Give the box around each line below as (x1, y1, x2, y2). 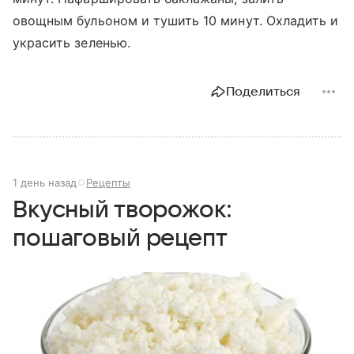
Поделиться (226, 84, 300, 99)
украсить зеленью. (13, 34, 130, 51)
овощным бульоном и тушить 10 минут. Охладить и (13, 12, 339, 28)
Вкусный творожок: (13, 196, 232, 223)
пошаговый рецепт (13, 224, 228, 251)
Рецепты (86, 175, 130, 189)
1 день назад (13, 175, 77, 189)
